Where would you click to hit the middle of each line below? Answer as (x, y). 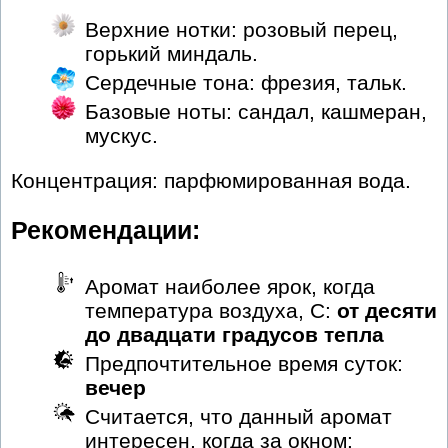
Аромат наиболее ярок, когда (230, 286)
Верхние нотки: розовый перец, (241, 29)
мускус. (121, 135)
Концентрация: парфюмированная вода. (211, 180)
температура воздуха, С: (211, 310)
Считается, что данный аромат (238, 416)
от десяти (387, 310)
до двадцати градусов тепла (234, 334)
